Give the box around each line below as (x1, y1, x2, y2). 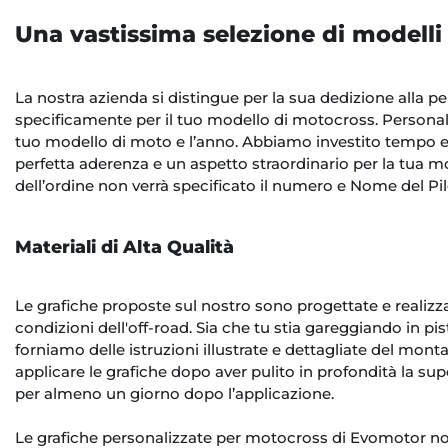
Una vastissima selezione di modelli (15, 20, 442, 49)
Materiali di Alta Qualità (15, 235, 234, 257)
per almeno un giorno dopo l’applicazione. (15, 384, 338, 404)
